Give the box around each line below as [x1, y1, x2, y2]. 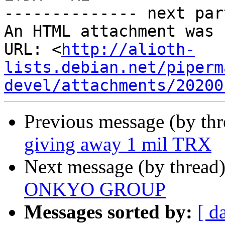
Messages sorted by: [24, 201, 192, 223]
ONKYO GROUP [24, 178, 166, 200]
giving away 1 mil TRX [24, 133, 211, 155]
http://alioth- [61, 40, 195, 59]
